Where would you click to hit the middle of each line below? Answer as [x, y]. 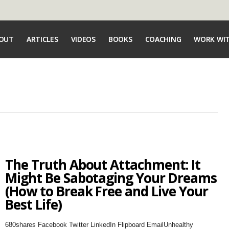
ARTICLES [42, 39]
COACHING [163, 39]
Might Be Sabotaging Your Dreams [111, 178]
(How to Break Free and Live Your [106, 191]
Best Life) [33, 204]
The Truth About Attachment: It [102, 165]
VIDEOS [83, 39]
